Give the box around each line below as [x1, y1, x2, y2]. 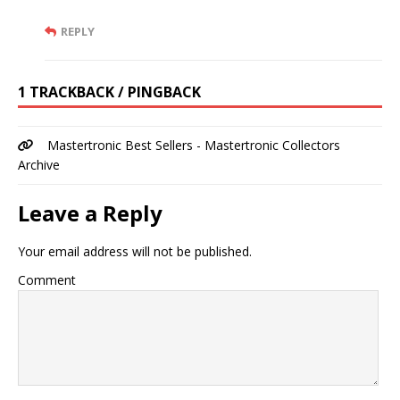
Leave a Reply [18, 198, 162, 229]
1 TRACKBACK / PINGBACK [18, 82, 201, 103]
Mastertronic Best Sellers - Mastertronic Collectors [47, 137, 340, 154]
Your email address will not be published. [18, 243, 252, 261]
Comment [18, 271, 76, 289]
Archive [18, 156, 60, 174]
